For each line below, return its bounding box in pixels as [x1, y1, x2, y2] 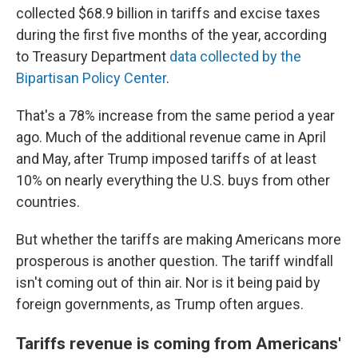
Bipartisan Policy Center [16, 70, 166, 86]
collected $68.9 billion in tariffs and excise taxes [16, 5, 320, 22]
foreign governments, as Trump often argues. [16, 296, 304, 312]
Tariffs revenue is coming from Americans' [16, 333, 341, 353]
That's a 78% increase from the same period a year [16, 107, 335, 124]
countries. [16, 193, 80, 210]
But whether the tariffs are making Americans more [16, 231, 341, 248]
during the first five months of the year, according [16, 26, 327, 43]
